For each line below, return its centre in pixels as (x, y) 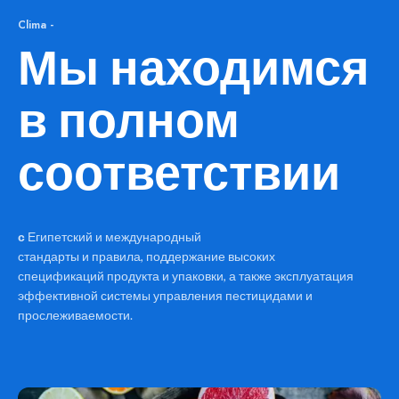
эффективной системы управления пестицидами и (166, 295)
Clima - (36, 24)
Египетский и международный (114, 236)
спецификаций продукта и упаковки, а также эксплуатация (186, 275)
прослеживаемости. (76, 314)
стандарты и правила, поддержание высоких (147, 256)
